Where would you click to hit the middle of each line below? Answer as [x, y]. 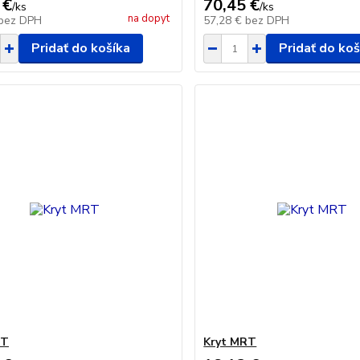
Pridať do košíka [80, 48]
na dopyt [149, 18]
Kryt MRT [230, 342]
